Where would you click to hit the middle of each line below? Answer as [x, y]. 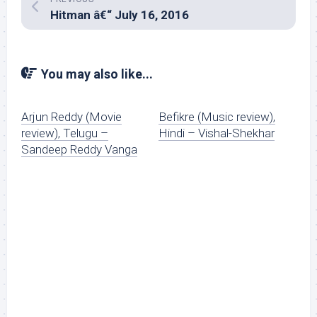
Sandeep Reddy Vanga [79, 149]
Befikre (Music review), [217, 117]
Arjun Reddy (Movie [71, 117]
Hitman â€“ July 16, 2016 [120, 15]
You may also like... [97, 74]
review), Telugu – [65, 133]
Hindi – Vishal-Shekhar [217, 133]
